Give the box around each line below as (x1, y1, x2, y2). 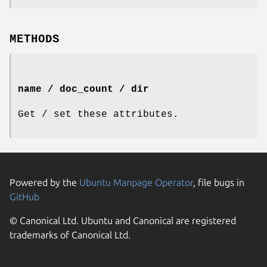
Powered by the (10, 176, 79, 188)
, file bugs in (193, 176, 244, 188)
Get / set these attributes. (18, 108, 179, 120)
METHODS (10, 33, 60, 46)
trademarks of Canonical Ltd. (10, 229, 131, 240)
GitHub (10, 191, 39, 202)
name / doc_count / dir (18, 83, 149, 95)
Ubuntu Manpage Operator (79, 176, 193, 188)
